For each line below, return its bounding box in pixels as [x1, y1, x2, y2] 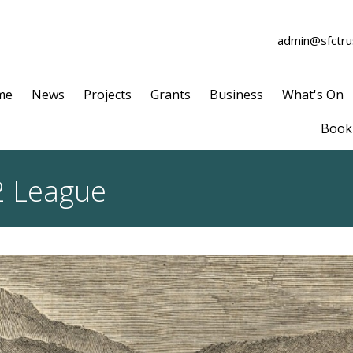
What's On [282, 86, 344, 103]
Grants [150, 86, 191, 103]
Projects [84, 86, 132, 103]
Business [210, 86, 263, 103]
